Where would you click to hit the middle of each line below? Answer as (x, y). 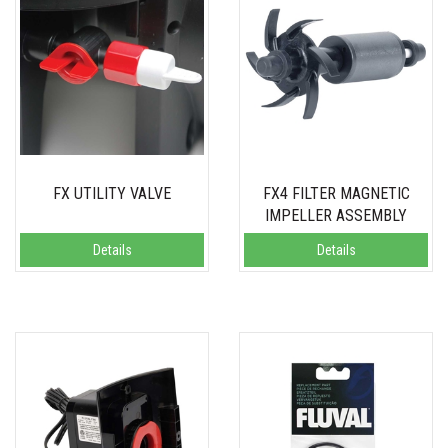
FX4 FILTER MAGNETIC (336, 194)
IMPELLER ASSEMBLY (336, 216)
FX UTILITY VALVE (112, 194)
